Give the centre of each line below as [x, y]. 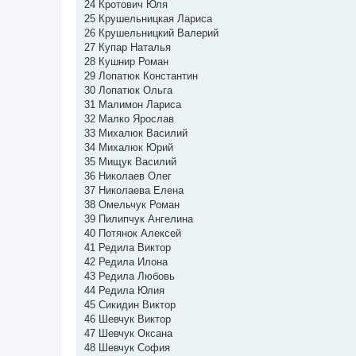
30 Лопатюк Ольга [128, 90]
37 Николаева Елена [134, 190]
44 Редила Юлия [124, 290]
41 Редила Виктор [128, 247]
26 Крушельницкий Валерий [151, 33]
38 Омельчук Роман [132, 204]
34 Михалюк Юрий [129, 147]
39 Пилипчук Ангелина [139, 219]
